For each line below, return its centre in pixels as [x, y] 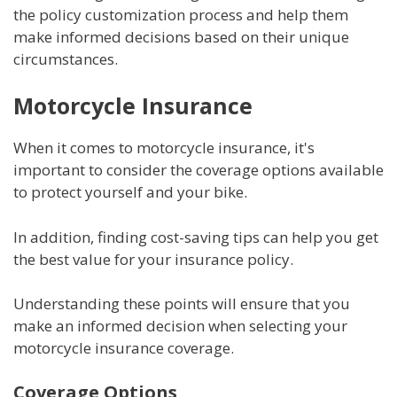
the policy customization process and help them [181, 14]
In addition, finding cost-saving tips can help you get [196, 237]
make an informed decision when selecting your [180, 326]
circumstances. [66, 58]
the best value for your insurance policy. [153, 259]
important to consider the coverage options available [198, 170]
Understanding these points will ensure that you [182, 304]
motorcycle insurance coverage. [124, 348]
